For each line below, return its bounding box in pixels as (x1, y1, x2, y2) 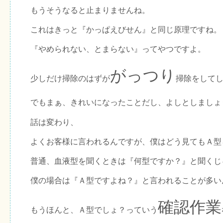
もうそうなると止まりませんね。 (30, 5, 150, 14)
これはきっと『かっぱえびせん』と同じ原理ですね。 (30, 25, 222, 34)
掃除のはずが (62, 74, 110, 83)
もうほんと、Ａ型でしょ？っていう (30, 206, 158, 215)
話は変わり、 (30, 117, 78, 126)
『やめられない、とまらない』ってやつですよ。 (30, 45, 206, 54)
